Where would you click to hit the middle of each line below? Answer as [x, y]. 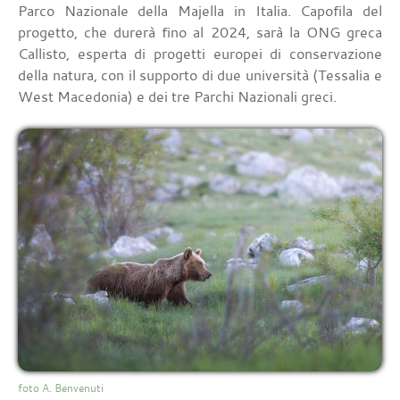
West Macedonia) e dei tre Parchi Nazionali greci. [177, 97]
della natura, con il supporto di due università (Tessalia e [200, 75]
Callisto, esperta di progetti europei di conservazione [200, 54]
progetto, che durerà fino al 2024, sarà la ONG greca [200, 33]
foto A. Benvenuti [61, 388]
